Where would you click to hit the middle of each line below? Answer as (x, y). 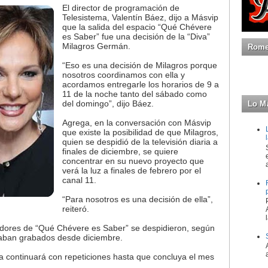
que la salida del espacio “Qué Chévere (137, 27)
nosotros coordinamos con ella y (124, 75)
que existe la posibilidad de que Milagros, (140, 133)
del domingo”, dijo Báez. (108, 104)
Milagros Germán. (96, 46)
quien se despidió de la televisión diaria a (140, 142)
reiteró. (76, 209)
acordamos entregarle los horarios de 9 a (141, 85)
